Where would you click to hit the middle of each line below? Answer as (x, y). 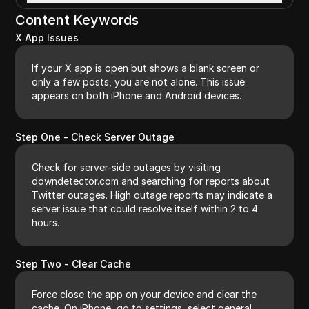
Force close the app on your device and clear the (144, 294)
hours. (46, 222)
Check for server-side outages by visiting (127, 167)
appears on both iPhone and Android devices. (137, 95)
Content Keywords (77, 20)
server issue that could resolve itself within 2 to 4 (145, 208)
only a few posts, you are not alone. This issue (139, 81)
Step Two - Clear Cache (73, 263)
